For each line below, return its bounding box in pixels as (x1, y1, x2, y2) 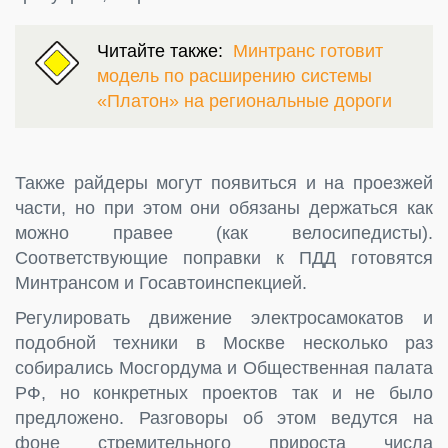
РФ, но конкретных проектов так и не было (15, 382, 433, 403)
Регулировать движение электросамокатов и (15, 307, 433, 328)
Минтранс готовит (233, 40, 383, 61)
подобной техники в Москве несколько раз (15, 332, 433, 353)
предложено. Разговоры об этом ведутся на (15, 407, 433, 428)
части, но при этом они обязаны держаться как (15, 197, 433, 218)
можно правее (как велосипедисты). (15, 222, 433, 243)
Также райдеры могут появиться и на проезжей (15, 172, 433, 193)
